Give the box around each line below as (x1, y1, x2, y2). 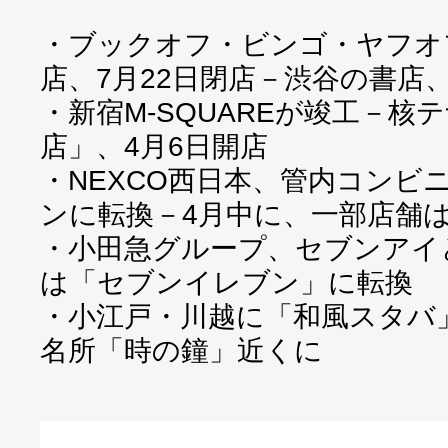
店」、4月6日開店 (40, 130, 268, 162)
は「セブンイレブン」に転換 (40, 266, 413, 298)
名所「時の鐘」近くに (40, 334, 323, 366)
